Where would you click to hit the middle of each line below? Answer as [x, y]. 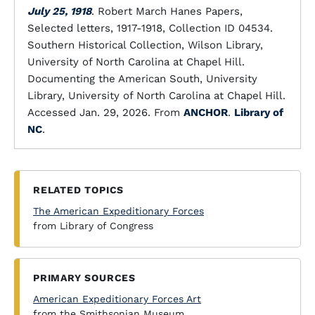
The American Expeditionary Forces [118, 211]
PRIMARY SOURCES [84, 278]
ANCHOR [206, 112]
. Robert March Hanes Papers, [167, 11]
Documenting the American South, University [142, 79]
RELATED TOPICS [79, 190]
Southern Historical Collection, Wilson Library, [145, 45]
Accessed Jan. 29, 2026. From [105, 112]
